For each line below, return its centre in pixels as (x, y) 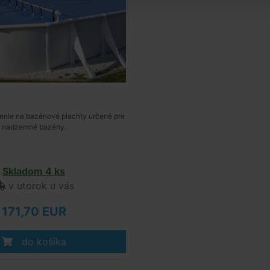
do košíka (42, 242)
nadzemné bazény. (34, 127)
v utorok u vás (40, 186)
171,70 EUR (34, 212)
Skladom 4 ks (34, 171)
